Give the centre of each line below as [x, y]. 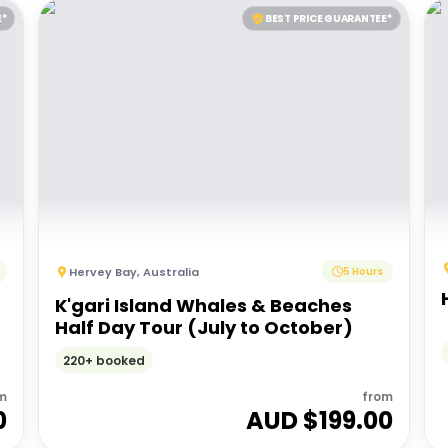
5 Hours [362, 271]
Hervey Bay [103, 271]
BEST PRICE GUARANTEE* [328, 18]
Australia [171, 271]
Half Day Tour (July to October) [204, 327]
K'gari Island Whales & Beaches [204, 305]
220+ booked [104, 360]
